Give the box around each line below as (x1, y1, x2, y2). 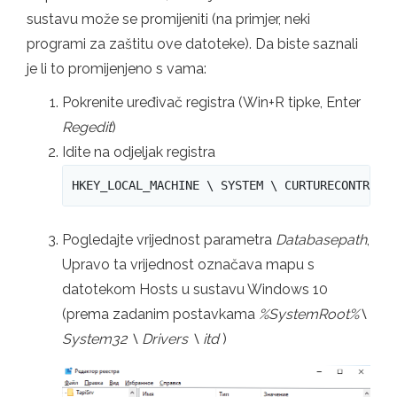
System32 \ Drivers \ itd (62, 331, 219, 348)
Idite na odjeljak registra (62, 143, 215, 160)
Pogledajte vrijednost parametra (62, 231, 276, 249)
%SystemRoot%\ (259, 306, 367, 323)
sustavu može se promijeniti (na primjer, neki (27, 10, 310, 27)
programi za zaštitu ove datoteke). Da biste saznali (27, 35, 358, 52)
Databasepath (276, 231, 367, 249)
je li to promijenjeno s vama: (27, 59, 206, 77)
